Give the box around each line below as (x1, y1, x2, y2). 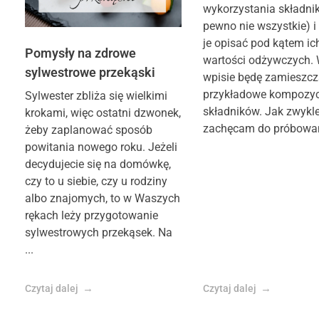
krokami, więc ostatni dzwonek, (25, 105, 181, 120)
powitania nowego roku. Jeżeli (25, 140, 177, 154)
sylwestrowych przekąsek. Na (25, 225, 172, 239)
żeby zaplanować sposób (25, 122, 152, 137)
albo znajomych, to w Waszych (25, 191, 180, 205)
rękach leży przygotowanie (25, 208, 158, 222)
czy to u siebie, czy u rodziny (25, 174, 167, 188)
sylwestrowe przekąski (25, 64, 155, 80)
